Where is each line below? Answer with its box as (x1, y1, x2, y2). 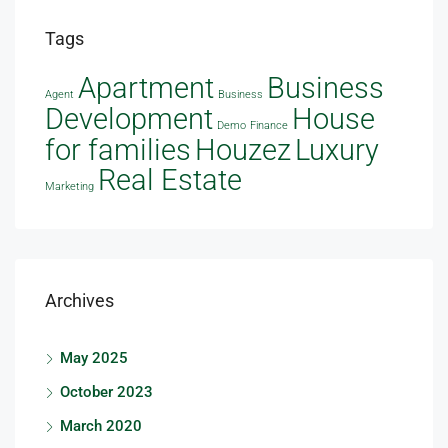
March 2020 (60, 417, 142, 435)
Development (45, 103, 213, 136)
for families (45, 134, 191, 167)
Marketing (45, 180, 94, 193)
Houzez (195, 133, 291, 167)
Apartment (78, 72, 214, 105)
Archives (45, 290, 114, 311)
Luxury (295, 134, 379, 167)
